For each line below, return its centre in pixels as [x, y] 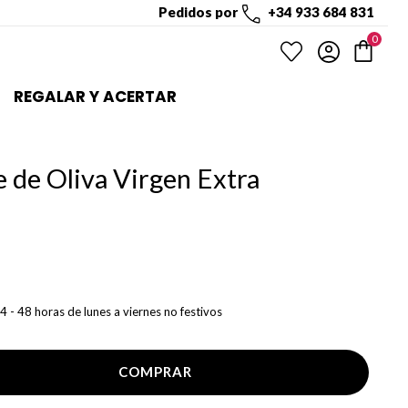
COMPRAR [155, 372]
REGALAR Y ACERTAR [95, 96]
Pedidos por [199, 12]
